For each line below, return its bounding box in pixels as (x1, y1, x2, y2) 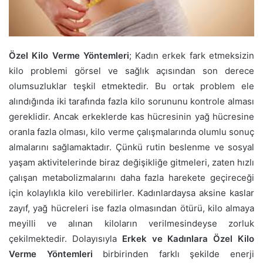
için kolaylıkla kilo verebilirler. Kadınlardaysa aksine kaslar (9, 187, 254, 198)
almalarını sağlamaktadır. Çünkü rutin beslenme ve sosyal (9, 141, 254, 153)
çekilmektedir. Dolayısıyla (9, 233, 122, 244)
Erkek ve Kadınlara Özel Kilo (122, 233, 255, 244)
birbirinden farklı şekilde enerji (92, 248, 255, 259)
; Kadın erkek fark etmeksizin (129, 50, 255, 61)
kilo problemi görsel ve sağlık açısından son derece (9, 65, 254, 76)
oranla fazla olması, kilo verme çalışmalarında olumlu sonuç (9, 126, 254, 137)
